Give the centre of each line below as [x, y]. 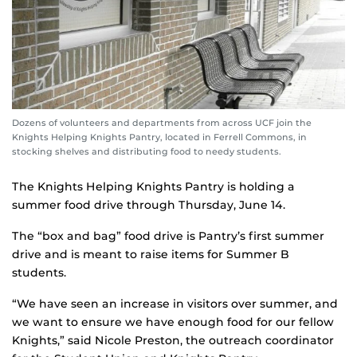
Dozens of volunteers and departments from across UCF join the [162, 122]
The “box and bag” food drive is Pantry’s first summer [168, 235]
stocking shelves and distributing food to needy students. [147, 151]
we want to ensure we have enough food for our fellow [173, 322]
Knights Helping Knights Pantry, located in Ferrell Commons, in [159, 137]
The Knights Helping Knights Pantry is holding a [153, 186]
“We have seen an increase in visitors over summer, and [175, 303]
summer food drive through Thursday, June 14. [149, 204]
